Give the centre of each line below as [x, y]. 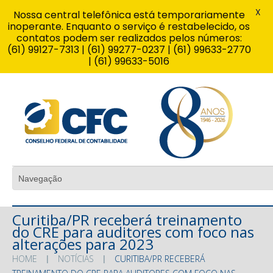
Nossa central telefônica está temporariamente [129, 15]
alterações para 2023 [83, 244]
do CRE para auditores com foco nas [133, 232]
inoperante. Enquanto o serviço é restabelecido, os [129, 27]
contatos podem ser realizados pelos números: [129, 38]
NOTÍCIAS [76, 258]
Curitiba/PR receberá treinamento [127, 219]
